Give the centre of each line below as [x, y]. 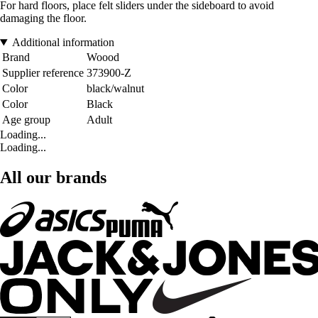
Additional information [63, 43]
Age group [26, 120]
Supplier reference [43, 73]
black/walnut [115, 89]
